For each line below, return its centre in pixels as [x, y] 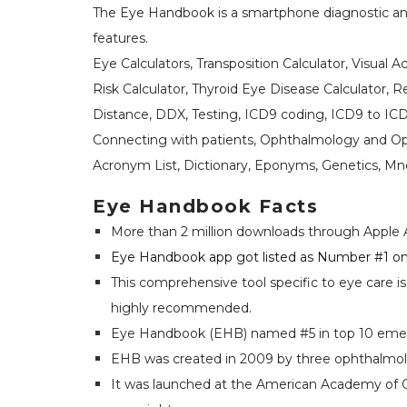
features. [120, 38]
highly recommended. [181, 308]
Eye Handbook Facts [205, 206]
